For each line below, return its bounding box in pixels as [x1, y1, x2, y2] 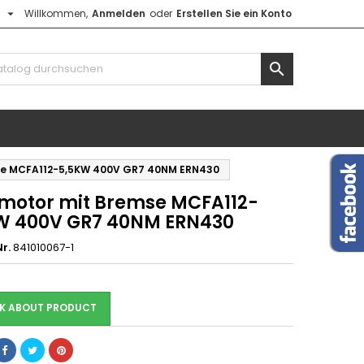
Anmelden [92, 6, 145, 20]
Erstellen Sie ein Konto [176, 6, 292, 20]
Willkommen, [24, 6, 88, 20]
